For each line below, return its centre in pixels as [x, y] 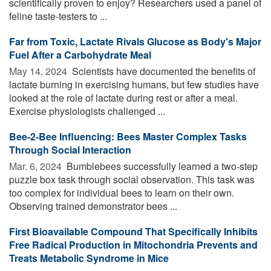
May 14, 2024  [39, 71]
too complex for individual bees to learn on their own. [122, 192]
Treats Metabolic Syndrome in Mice [89, 258]
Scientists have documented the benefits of [162, 71]
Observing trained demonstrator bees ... [93, 206]
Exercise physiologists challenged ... [87, 111]
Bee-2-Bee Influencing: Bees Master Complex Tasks [128, 136]
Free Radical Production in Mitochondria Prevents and [133, 244]
